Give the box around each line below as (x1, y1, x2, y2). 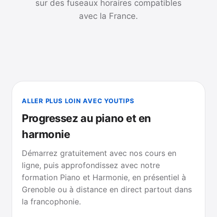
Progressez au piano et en (22, 111, 151, 124)
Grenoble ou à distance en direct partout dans (22, 184, 192, 194)
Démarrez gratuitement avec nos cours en (22, 148, 176, 158)
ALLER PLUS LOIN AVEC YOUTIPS (22, 96, 135, 105)
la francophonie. (22, 196, 81, 206)
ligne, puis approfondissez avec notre (22, 160, 160, 170)
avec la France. (79, 11, 138, 21)
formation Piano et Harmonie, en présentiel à (22, 172, 186, 182)
